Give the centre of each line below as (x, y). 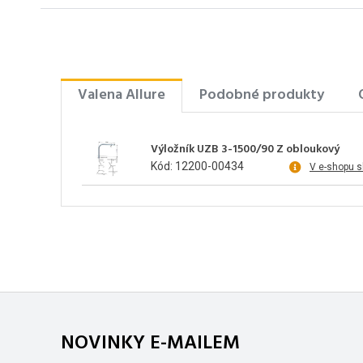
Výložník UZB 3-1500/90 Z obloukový (245, 150)
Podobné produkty (262, 96)
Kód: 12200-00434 (197, 167)
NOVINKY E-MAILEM (150, 344)
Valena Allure (122, 96)
